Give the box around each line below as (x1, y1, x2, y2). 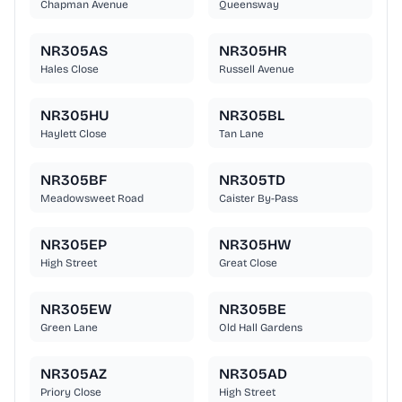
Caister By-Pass (219, 192, 298, 205)
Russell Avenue (219, 63, 294, 76)
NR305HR (219, 42, 287, 60)
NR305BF (40, 171, 107, 189)
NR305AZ (40, 365, 107, 383)
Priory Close (40, 386, 101, 399)
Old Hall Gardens (219, 321, 302, 335)
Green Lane (40, 321, 98, 335)
